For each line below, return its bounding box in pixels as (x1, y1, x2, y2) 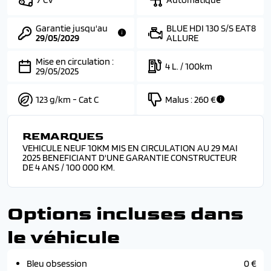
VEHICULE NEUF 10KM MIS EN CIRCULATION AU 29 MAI (22, 142, 238, 154)
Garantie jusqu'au (36, 22, 108, 34)
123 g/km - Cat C (36, 93, 99, 105)
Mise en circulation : (36, 55, 116, 67)
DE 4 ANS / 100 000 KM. (22, 162, 115, 173)
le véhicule (7, 226, 120, 249)
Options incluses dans (7, 202, 244, 226)
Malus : (165, 93, 194, 105)
